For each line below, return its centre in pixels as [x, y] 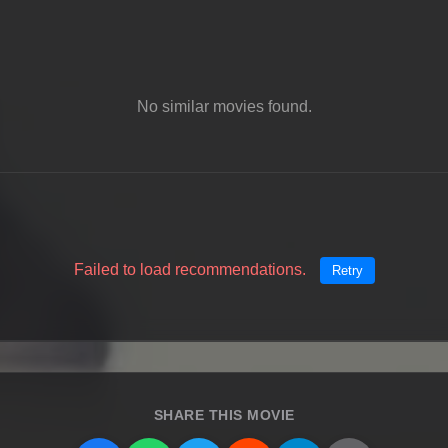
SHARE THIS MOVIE [224, 414]
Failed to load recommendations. [191, 269]
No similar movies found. [224, 106]
